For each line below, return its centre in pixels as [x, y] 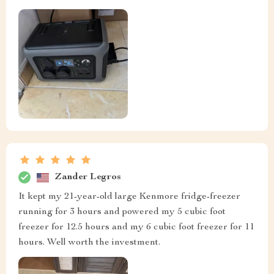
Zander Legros [88, 177]
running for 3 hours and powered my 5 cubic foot [122, 213]
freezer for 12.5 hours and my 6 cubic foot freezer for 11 [136, 228]
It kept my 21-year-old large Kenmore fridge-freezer [129, 197]
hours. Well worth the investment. [89, 243]
